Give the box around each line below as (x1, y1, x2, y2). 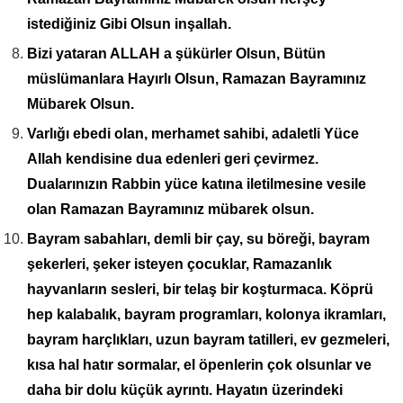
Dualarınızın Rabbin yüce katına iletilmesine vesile (27, 175, 366, 192)
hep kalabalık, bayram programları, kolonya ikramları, (27, 306, 386, 322)
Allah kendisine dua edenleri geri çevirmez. (27, 150, 318, 166)
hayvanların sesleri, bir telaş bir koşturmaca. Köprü (27, 281, 373, 297)
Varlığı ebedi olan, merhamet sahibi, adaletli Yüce (27, 125, 359, 141)
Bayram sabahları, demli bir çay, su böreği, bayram (27, 230, 370, 246)
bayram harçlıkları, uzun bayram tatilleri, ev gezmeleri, (27, 331, 390, 347)
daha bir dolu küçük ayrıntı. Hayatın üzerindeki (27, 381, 343, 398)
